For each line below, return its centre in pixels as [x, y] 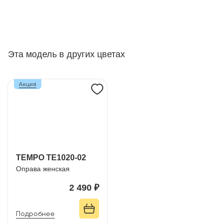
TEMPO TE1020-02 [51, 158]
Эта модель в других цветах [66, 54]
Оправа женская [43, 169]
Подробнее [35, 214]
